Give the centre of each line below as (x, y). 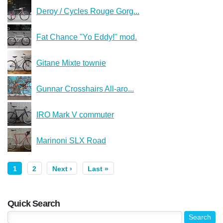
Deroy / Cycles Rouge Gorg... (88, 11)
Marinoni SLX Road (71, 140)
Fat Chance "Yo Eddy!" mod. (87, 37)
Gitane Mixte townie (71, 63)
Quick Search (34, 203)
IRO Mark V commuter (75, 114)
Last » (98, 168)
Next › (62, 168)
